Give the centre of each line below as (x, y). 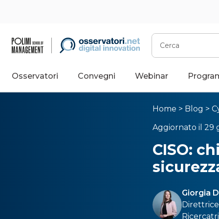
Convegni (97, 76)
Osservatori (35, 76)
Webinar (152, 76)
